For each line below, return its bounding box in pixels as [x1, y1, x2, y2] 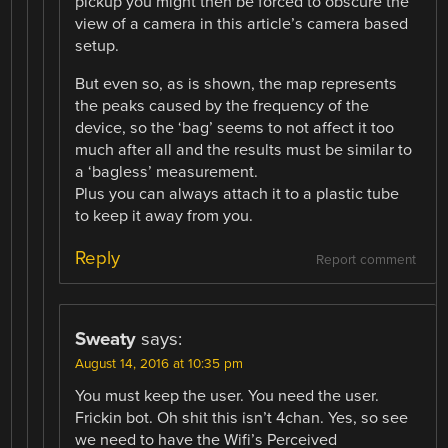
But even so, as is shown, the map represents [75, 74, 398, 95]
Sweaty [75, 327, 137, 350]
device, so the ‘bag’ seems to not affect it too [75, 118, 395, 139]
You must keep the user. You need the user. [75, 385, 380, 406]
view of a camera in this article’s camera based [75, 14, 409, 35]
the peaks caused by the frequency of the [75, 96, 370, 117]
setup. [75, 36, 120, 57]
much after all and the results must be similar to [75, 140, 413, 161]
